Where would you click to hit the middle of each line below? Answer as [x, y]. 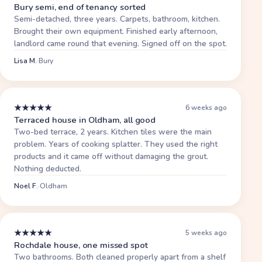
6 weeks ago [206, 108]
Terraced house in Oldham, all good [85, 120]
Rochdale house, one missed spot [81, 245]
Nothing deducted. [48, 168]
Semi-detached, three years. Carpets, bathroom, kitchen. [117, 19]
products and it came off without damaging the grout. [111, 156]
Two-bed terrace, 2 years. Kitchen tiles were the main [113, 132]
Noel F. [26, 186]
